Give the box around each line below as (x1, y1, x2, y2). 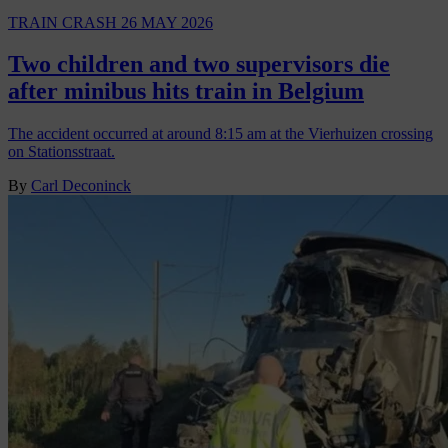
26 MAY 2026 (121, 13, 213, 31)
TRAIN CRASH (8, 13, 121, 31)
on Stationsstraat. (8, 143, 115, 161)
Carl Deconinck (31, 177, 131, 195)
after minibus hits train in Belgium (8, 78, 364, 105)
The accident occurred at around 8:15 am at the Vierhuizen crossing (8, 125, 433, 143)
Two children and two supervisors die (8, 51, 390, 78)
